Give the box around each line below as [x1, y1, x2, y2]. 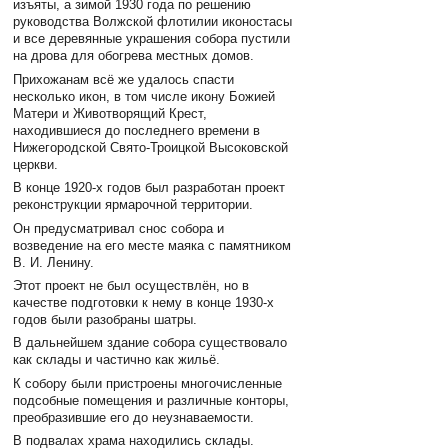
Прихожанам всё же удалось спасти [13, 71, 235, 87]
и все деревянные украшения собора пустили [13, 31, 291, 47]
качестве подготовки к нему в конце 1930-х [13, 294, 275, 310]
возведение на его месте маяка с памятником [13, 237, 292, 253]
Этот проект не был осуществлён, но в [13, 277, 250, 293]
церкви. [13, 156, 59, 172]
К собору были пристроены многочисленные [13, 375, 283, 391]
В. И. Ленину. [13, 254, 95, 270]
